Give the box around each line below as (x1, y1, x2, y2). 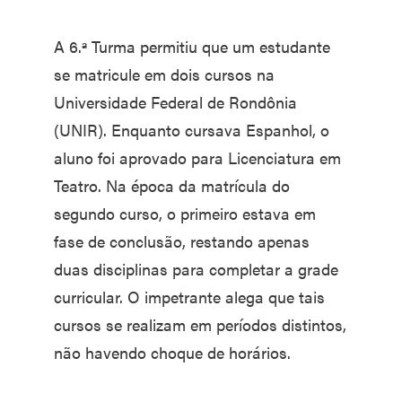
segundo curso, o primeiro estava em (54, 202, 316, 224)
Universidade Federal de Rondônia (54, 91, 297, 113)
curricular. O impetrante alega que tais (54, 285, 325, 308)
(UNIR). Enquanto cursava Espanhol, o (54, 118, 329, 141)
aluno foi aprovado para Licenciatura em (54, 146, 341, 169)
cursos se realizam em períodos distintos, (54, 313, 346, 336)
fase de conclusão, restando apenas (54, 230, 310, 252)
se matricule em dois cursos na (54, 63, 275, 85)
